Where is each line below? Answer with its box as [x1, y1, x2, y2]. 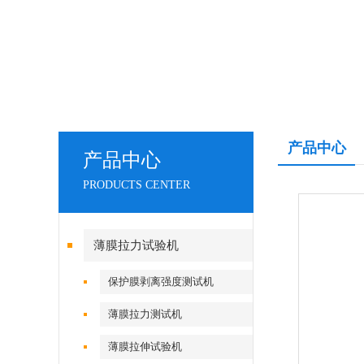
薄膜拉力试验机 [93, 239, 179, 252]
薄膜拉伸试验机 [108, 340, 183, 353]
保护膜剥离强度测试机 [108, 275, 214, 288]
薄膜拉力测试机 [108, 308, 183, 320]
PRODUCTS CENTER [83, 179, 190, 191]
